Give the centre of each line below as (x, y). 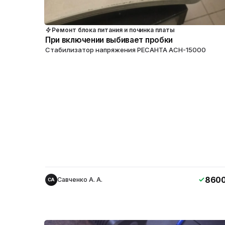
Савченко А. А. (80, 179)
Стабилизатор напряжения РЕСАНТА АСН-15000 (126, 49)
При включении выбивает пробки (109, 40)
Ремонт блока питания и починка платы (113, 30)
